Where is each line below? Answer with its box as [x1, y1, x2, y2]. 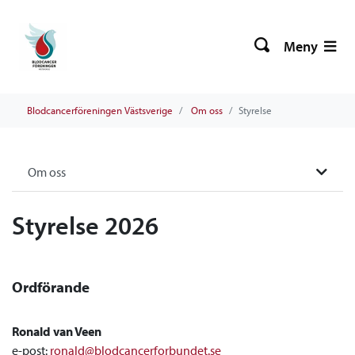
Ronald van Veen [12, 323, 101, 339]
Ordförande [12, 277, 90, 296]
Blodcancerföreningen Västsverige [27, 104, 173, 116]
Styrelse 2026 [12, 209, 158, 241]
